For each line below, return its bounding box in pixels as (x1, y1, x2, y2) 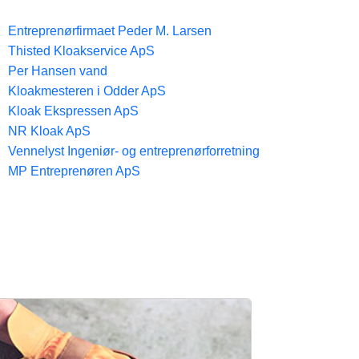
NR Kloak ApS (8, 124, 91, 138)
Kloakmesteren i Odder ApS (8, 84, 166, 98)
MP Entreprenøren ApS (8, 164, 140, 178)
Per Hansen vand (8, 64, 107, 78)
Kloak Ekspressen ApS (8, 104, 139, 118)
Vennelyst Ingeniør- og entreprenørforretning (8, 144, 260, 158)
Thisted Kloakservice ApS (8, 44, 155, 58)
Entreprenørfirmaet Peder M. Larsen (8, 24, 212, 38)
